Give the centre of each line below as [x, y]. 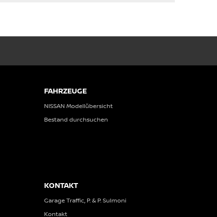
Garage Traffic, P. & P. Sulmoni [85, 200]
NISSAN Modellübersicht [78, 106]
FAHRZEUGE [65, 91]
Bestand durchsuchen [76, 119]
